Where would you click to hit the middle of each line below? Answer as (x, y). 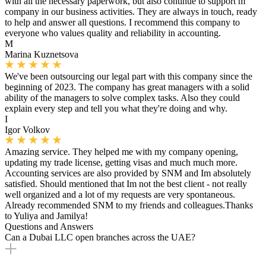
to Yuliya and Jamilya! (46, 216)
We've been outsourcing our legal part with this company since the (129, 76)
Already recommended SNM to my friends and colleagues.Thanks (129, 205)
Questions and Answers (49, 226)
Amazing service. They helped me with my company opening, (121, 151)
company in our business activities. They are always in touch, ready (131, 11)
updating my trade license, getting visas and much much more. (121, 162)
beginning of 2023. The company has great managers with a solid (127, 87)
